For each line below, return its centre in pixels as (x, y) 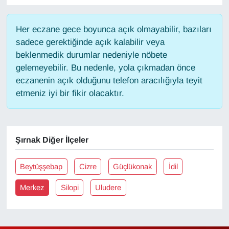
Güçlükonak (133, 166)
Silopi (70, 187)
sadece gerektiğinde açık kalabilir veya (90, 42)
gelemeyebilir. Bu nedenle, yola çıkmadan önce (105, 68)
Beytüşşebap (41, 166)
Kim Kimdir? (54, 180)
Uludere (108, 187)
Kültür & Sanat (59, 206)
